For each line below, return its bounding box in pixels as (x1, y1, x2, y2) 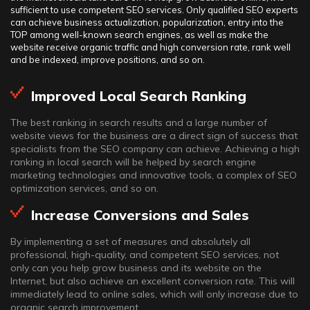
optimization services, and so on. (10, 182, 158, 194)
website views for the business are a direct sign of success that (10, 129, 298, 142)
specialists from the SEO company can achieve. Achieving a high (10, 143, 300, 155)
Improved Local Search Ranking (31, 87, 246, 104)
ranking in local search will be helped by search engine (10, 156, 256, 168)
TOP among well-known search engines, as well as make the (10, 29, 268, 40)
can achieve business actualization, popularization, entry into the (10, 17, 284, 28)
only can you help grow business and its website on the (10, 262, 262, 274)
